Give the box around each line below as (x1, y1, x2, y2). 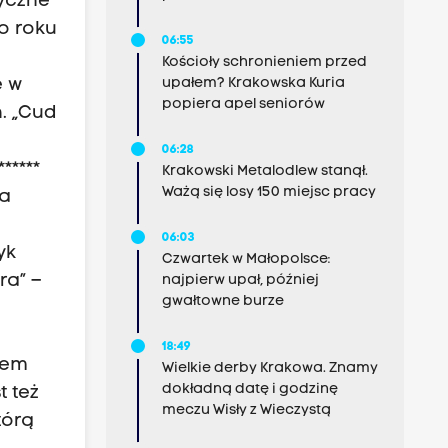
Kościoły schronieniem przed (161, 55, 367, 70)
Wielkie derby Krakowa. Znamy (161, 361, 378, 376)
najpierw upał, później (161, 273, 319, 288)
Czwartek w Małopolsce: (161, 252, 330, 267)
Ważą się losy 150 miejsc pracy (161, 185, 376, 200)
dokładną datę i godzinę (161, 382, 338, 397)
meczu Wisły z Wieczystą (161, 403, 331, 418)
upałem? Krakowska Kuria (161, 76, 345, 91)
